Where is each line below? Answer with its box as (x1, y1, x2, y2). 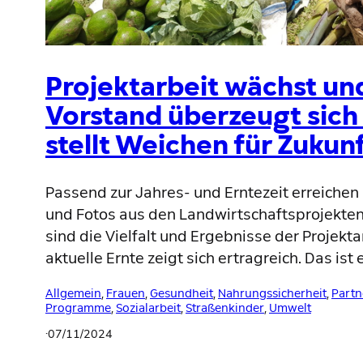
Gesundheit (150, 285, 213, 301)
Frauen (106, 285, 145, 301)
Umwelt (269, 300, 311, 315)
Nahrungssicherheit (218, 285, 327, 301)
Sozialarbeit (116, 300, 181, 315)
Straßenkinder (186, 300, 264, 315)
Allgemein (45, 285, 101, 301)
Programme (45, 300, 111, 315)
